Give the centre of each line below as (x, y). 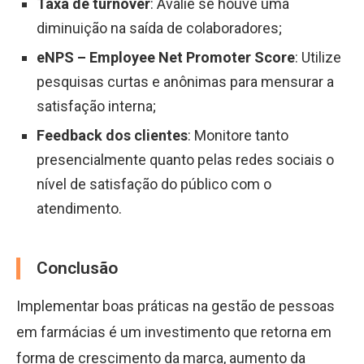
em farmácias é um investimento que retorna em (174, 332)
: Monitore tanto (238, 135)
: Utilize (318, 57)
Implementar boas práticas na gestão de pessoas (175, 306)
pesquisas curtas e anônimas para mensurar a (185, 82)
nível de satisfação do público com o (154, 184)
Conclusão (77, 268)
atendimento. (79, 208)
